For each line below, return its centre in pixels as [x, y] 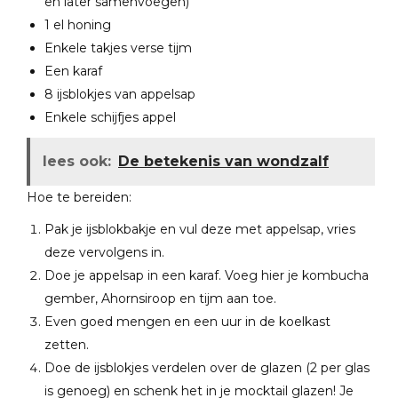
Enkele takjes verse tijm [118, 48]
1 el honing [78, 25]
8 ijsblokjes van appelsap [120, 94]
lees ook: [77, 161]
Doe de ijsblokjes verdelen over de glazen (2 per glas [207, 368]
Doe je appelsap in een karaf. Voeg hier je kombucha [207, 275]
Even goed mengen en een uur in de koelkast [187, 322]
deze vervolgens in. [104, 252]
